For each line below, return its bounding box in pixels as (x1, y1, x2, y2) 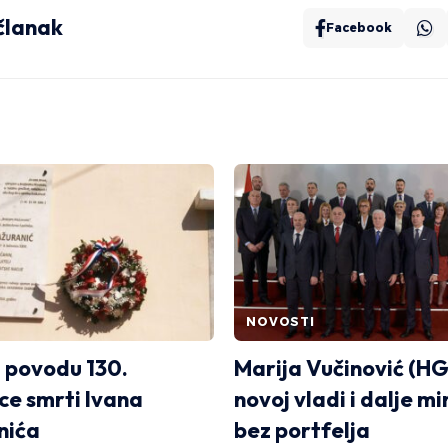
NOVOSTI (246, 313, 315, 329)
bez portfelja (234, 415, 370, 444)
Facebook (326, 19, 392, 35)
